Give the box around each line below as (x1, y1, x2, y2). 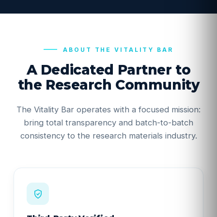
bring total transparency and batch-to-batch (24, 118, 193, 127)
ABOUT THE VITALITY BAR (63, 46, 173, 53)
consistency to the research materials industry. (20, 131, 197, 140)
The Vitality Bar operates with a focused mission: (16, 105, 201, 114)
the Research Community (17, 77, 200, 93)
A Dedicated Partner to (26, 62, 191, 78)
